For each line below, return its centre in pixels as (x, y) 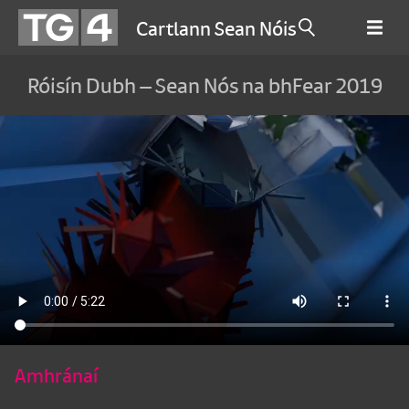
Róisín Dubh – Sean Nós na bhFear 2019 (204, 85)
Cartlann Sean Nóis (217, 27)
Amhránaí (56, 374)
